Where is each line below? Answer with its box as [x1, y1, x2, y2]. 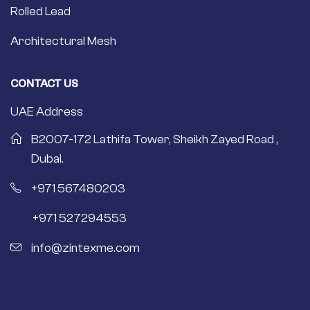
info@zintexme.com [31, 241, 140, 256]
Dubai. [31, 152, 64, 167]
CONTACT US [10, 77, 78, 91]
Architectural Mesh [10, 34, 116, 49]
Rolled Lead [10, 4, 71, 19]
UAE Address [10, 104, 83, 120]
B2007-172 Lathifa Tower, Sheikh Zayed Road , [31, 132, 278, 147]
